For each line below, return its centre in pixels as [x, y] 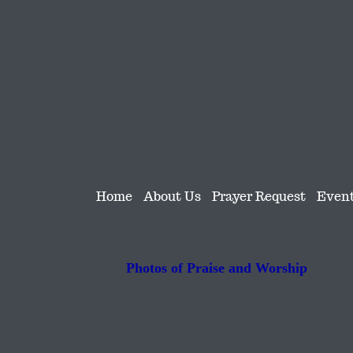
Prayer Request [259, 197]
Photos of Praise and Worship [217, 268]
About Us [172, 197]
